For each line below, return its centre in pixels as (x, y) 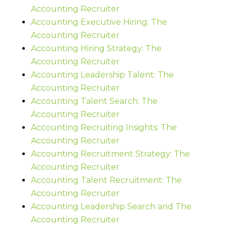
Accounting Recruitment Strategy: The (110, 154)
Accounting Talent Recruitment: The (106, 180)
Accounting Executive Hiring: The (99, 22)
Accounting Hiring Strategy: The (96, 48)
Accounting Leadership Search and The (111, 206)
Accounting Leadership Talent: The (102, 74)
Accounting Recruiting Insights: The (104, 127)
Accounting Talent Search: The (94, 101)
